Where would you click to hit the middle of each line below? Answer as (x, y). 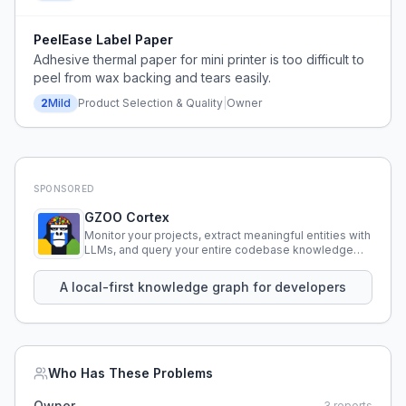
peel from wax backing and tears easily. (152, 77)
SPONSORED (64, 188)
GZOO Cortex (127, 217)
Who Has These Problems (130, 373)
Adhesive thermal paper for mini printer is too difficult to (199, 59)
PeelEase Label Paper (103, 39)
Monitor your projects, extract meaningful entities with (227, 235)
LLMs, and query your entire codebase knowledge (219, 250)
